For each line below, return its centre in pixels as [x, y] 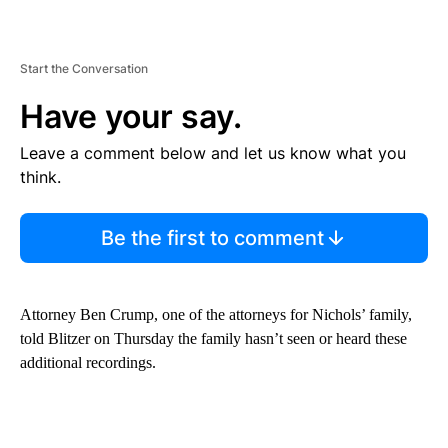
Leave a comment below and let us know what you [213, 153]
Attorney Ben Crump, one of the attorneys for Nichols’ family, [216, 315]
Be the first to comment [212, 238]
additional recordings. [88, 363]
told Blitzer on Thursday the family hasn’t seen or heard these [213, 339]
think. [40, 177]
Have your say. [131, 117]
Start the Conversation [84, 69]
